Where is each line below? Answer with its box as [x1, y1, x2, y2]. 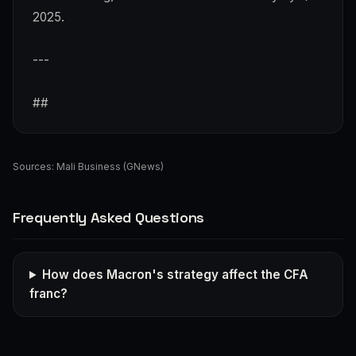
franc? [29, 285, 68, 301]
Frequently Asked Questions [13, 207, 205, 226]
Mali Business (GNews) [56, 160, 164, 172]
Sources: [13, 160, 56, 172]
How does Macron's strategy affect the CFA [42, 266, 309, 282]
